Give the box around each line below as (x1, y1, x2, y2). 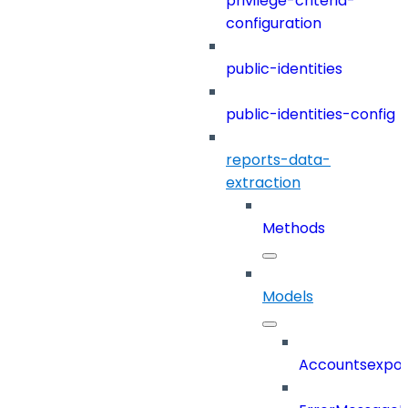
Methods (262, 218, 325, 240)
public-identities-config (226, 104, 395, 126)
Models (262, 286, 313, 308)
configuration (226, 13, 321, 35)
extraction (226, 172, 301, 194)
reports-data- (226, 149, 331, 171)
